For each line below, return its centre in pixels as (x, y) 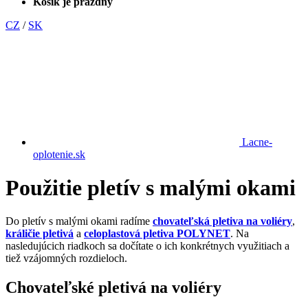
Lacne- (256, 142)
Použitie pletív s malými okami (151, 188)
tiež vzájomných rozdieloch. (66, 258)
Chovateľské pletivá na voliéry (113, 288)
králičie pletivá (40, 234)
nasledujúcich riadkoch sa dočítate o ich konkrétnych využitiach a (147, 246)
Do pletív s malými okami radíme (79, 221)
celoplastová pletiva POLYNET (157, 234)
